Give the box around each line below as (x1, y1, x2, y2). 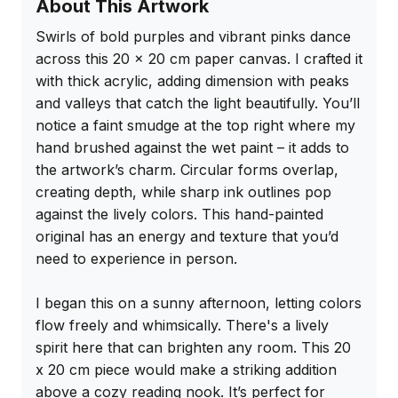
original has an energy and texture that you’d (36, 227, 338, 246)
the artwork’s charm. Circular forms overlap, (36, 161, 338, 179)
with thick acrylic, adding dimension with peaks (36, 72, 349, 91)
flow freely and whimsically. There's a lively (36, 316, 329, 335)
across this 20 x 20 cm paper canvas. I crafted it (36, 50, 362, 68)
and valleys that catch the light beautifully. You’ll (36, 94, 360, 113)
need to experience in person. (36, 250, 237, 268)
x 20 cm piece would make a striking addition (36, 361, 337, 379)
